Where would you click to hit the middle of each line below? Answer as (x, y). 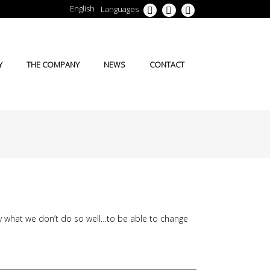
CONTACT (167, 64)
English (82, 8)
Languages (119, 9)
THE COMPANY (53, 64)
